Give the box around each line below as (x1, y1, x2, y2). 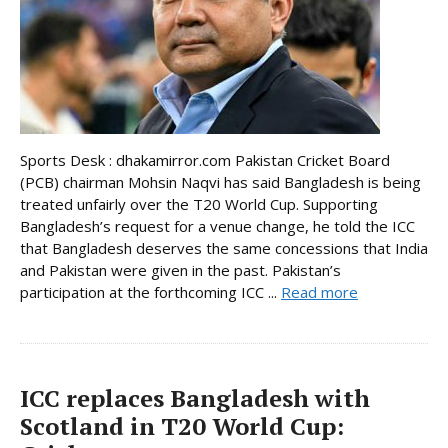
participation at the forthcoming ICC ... (20, 281, 281, 302)
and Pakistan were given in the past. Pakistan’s (20, 259, 341, 280)
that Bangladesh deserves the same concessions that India (20, 237, 428, 258)
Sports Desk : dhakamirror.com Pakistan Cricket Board (20, 149, 390, 170)
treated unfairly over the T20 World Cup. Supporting (20, 193, 378, 214)
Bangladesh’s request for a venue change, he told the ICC (20, 215, 415, 236)
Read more (281, 281, 358, 302)
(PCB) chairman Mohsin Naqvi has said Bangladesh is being (20, 171, 421, 192)
